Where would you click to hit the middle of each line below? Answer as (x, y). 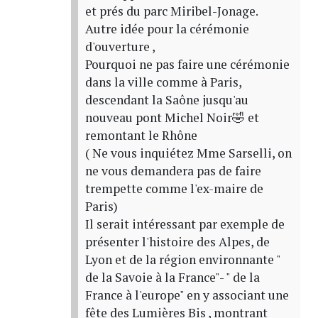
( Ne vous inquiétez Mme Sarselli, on (188, 153)
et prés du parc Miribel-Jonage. (171, 11)
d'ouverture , (120, 47)
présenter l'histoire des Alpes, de (177, 242)
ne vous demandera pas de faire (173, 171)
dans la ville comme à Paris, (163, 82)
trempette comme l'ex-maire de (174, 189)
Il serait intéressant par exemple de (185, 224)
